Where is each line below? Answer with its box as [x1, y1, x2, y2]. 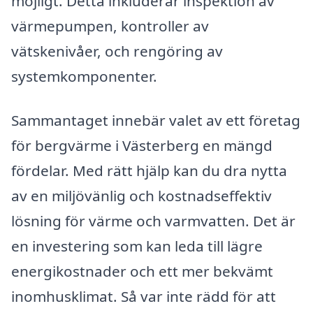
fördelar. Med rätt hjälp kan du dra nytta [11, 161, 287, 181]
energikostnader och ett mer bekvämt [11, 261, 273, 282]
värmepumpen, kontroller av [11, 15, 209, 36]
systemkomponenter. [11, 66, 157, 86]
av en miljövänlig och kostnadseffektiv [11, 186, 272, 206]
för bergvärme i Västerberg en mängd [11, 136, 272, 156]
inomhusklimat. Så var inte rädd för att [11, 286, 276, 307]
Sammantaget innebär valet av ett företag [11, 110, 300, 131]
